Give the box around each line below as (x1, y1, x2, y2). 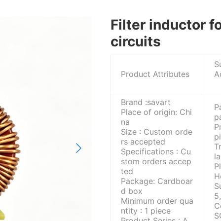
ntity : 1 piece (121, 206, 171, 216)
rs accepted (121, 137, 165, 147)
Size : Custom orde (121, 127, 192, 137)
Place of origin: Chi (121, 107, 192, 117)
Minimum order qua (121, 196, 193, 206)
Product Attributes (121, 69, 189, 79)
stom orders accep (121, 156, 191, 166)
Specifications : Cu (121, 147, 191, 156)
